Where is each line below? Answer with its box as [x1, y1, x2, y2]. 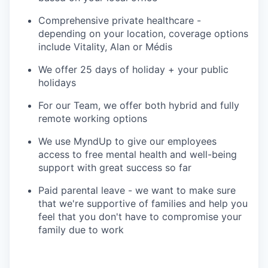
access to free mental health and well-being [38, 148, 237, 160]
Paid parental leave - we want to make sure [38, 184, 236, 196]
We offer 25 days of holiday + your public [38, 63, 229, 75]
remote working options [38, 112, 147, 124]
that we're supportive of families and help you [38, 197, 248, 209]
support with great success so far [38, 161, 191, 173]
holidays [38, 76, 76, 89]
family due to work [38, 223, 124, 236]
